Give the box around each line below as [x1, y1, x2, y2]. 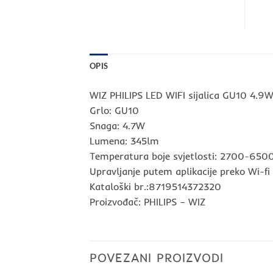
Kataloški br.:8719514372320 [90, 180, 221, 193]
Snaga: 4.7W [90, 119, 145, 132]
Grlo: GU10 [90, 104, 139, 117]
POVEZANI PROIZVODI [90, 250, 224, 266]
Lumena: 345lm [90, 135, 159, 147]
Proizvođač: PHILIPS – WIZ [90, 196, 205, 208]
